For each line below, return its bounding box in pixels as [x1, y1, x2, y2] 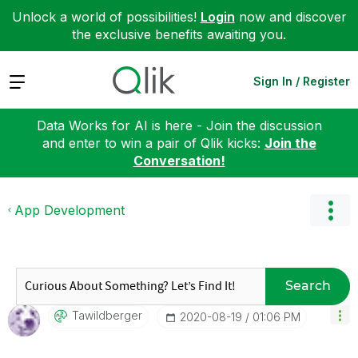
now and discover [234, 9, 347, 25]
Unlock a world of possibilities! [11, 9, 201, 25]
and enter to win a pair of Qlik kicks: [42, 134, 265, 151]
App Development [14, 201, 125, 218]
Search [284, 278, 331, 293]
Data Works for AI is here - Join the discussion [36, 117, 322, 133]
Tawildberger [72, 308, 142, 322]
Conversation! [133, 152, 225, 169]
